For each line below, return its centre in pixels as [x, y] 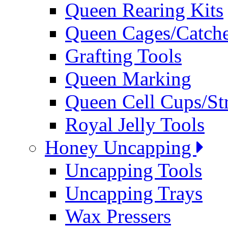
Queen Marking [128, 79]
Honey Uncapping [121, 147]
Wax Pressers [118, 216]
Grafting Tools [123, 56]
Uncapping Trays [134, 193]
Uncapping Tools [134, 170]
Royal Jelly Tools [135, 124]
